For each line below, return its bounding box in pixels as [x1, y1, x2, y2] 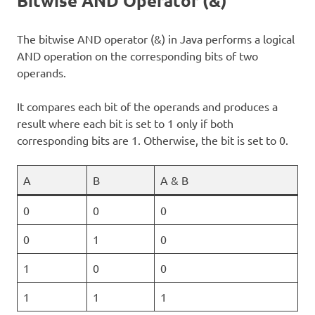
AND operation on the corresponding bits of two [17, 48, 258, 63]
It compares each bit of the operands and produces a [17, 98, 278, 113]
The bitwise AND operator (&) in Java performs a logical [17, 31, 295, 46]
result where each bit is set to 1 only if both [17, 115, 233, 130]
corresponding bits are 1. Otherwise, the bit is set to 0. [17, 132, 288, 147]
